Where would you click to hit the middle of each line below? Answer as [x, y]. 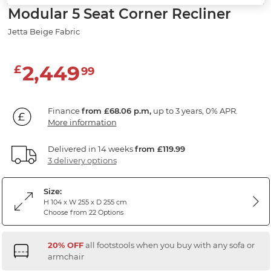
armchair [66, 257]
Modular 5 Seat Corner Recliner [119, 14]
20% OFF [65, 245]
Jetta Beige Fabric [44, 32]
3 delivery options [82, 161]
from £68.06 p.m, [116, 111]
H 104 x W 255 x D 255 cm [85, 202]
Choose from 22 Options [83, 213]
